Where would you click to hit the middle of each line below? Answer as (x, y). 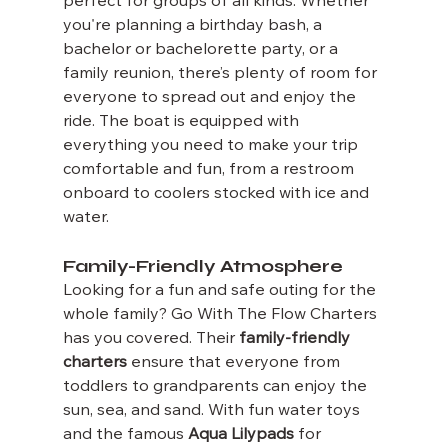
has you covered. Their (150, 338)
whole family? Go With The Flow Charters (221, 314)
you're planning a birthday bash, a (194, 25)
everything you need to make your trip (212, 145)
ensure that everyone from (235, 362)
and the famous (125, 434)
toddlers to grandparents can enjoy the (216, 386)
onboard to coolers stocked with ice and (217, 193)
